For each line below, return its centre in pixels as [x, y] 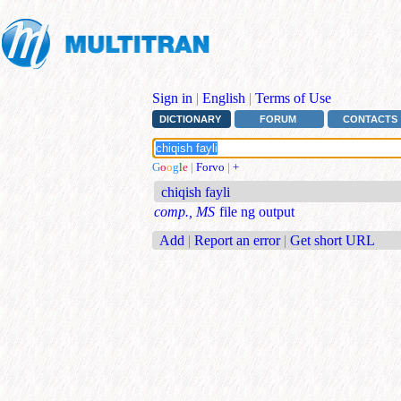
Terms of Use [293, 98]
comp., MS [184, 212]
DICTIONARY [190, 119]
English [224, 98]
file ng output [257, 212]
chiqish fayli [196, 192]
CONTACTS [371, 119]
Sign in [172, 98]
